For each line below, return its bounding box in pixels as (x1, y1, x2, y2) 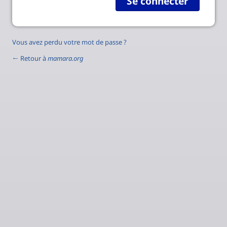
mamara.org (48, 53, 84, 63)
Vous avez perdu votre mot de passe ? (12, 37, 127, 47)
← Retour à (12, 53, 48, 63)
